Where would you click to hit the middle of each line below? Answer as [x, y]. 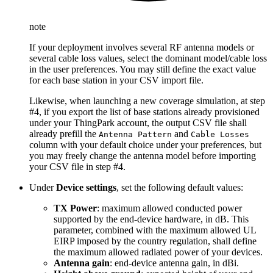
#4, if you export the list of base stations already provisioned [144, 112]
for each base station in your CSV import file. [116, 80]
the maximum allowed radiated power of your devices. [158, 252]
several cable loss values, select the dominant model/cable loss [148, 58]
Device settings [86, 188]
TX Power [75, 208]
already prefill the [64, 134]
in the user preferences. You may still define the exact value [143, 69]
